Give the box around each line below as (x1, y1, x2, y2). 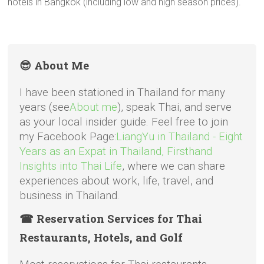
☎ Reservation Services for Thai (19, 211, 203, 226)
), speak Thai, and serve (117, 101, 232, 114)
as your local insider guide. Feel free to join (19, 115, 229, 129)
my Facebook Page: (19, 130, 117, 144)
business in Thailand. (19, 189, 120, 203)
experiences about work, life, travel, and (19, 174, 214, 188)
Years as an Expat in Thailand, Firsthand (19, 145, 213, 159)
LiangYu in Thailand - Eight (116, 130, 243, 144)
